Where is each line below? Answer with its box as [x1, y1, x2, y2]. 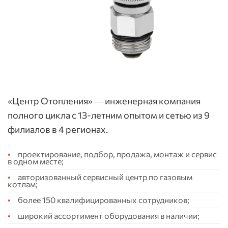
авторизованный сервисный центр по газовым [18, 172, 192, 182]
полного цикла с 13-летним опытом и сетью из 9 [8, 109, 210, 121]
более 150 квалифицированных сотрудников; [18, 195, 189, 205]
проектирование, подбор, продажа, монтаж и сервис [18, 149, 217, 159]
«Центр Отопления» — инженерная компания [8, 95, 201, 107]
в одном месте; [8, 156, 64, 166]
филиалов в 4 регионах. [8, 124, 108, 135]
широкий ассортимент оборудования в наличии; [18, 211, 199, 221]
